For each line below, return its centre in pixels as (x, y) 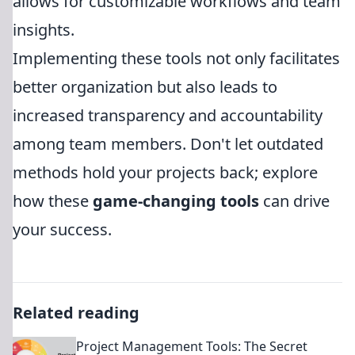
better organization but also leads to (145, 87)
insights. (44, 30)
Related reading (76, 313)
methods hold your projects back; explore (165, 172)
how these (53, 201)
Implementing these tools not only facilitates (176, 58)
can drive (294, 201)
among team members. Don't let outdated (168, 144)
